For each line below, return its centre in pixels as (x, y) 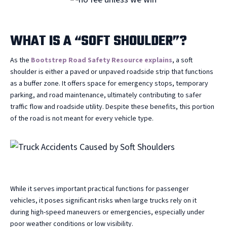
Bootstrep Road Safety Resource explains (102, 61)
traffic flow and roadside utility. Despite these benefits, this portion (112, 107)
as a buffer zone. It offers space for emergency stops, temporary (109, 84)
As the (21, 61)
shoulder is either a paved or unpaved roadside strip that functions (112, 72)
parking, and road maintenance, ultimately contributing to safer (106, 96)
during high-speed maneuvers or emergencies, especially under (107, 213)
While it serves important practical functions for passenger (100, 189)
